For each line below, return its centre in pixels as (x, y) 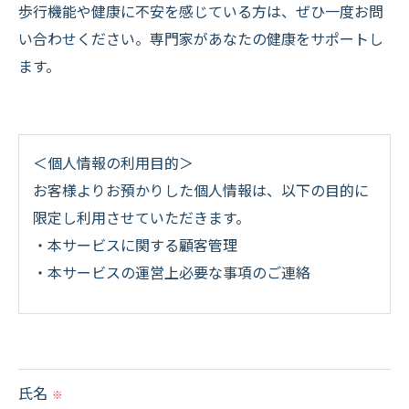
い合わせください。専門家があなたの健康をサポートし (201, 38)
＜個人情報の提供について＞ (128, 326)
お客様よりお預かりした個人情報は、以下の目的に (201, 189)
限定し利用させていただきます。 (142, 217)
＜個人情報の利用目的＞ (113, 162)
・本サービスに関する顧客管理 (135, 244)
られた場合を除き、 (98, 381)
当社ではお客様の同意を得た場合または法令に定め (201, 354)
